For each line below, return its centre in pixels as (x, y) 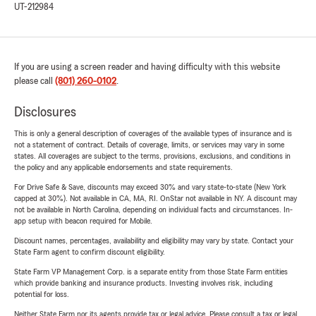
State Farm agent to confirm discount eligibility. (90, 252)
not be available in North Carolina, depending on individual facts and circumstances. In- (153, 210)
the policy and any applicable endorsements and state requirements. (123, 168)
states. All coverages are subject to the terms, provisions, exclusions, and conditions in (152, 156)
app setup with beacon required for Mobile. (83, 221)
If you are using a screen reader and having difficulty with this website (147, 67)
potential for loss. (42, 294)
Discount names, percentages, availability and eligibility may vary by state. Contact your (154, 241)
